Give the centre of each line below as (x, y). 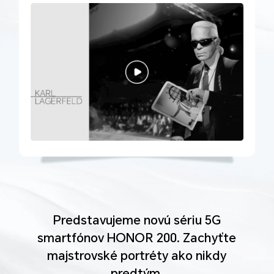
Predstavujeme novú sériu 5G (137, 220)
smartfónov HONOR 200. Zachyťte (137, 238)
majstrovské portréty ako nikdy (137, 255)
